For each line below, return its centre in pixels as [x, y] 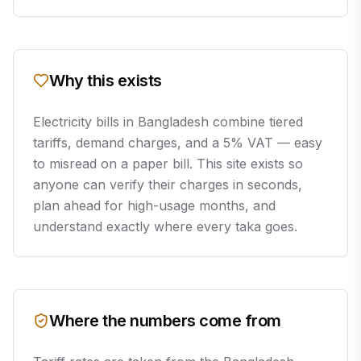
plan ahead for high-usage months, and [154, 205]
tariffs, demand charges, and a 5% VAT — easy [178, 143]
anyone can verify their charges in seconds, [168, 185]
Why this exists [106, 81]
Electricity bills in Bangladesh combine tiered [168, 122]
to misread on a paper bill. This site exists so [168, 164]
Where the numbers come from [165, 321]
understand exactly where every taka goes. [165, 226]
